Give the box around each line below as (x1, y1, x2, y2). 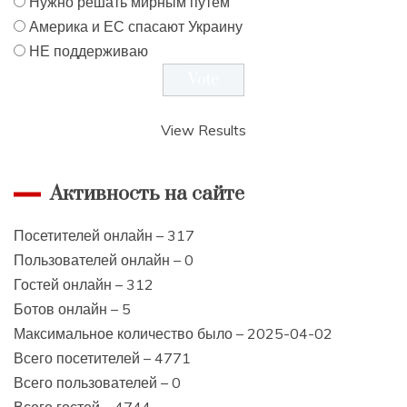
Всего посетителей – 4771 (14, 348, 191, 367)
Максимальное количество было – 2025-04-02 (14, 323, 333, 342)
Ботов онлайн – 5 (14, 299, 131, 318)
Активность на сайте (50, 181, 244, 206)
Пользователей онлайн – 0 (14, 250, 194, 269)
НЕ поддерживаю (29, 41, 148, 60)
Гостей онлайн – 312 (14, 274, 154, 293)
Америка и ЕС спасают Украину (29, 16, 243, 35)
